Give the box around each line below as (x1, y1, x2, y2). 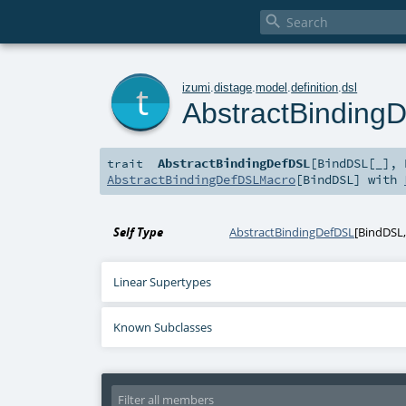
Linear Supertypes (113, 274, 212, 291)
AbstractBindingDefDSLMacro (107, 171, 295, 188)
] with (353, 171, 404, 188)
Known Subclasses (113, 319, 213, 336)
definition (291, 80, 339, 94)
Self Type (113, 224, 164, 241)
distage (214, 80, 253, 94)
